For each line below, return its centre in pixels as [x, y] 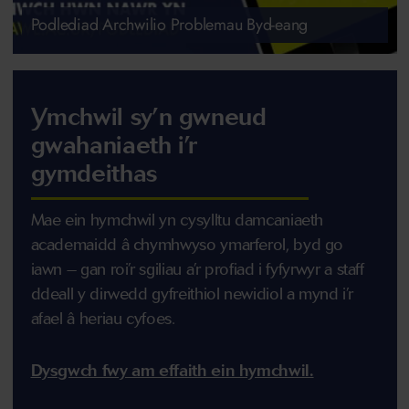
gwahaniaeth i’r [114, 145]
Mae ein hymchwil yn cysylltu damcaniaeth [177, 220]
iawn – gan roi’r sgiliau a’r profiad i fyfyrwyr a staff [197, 269]
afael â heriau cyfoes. [105, 318]
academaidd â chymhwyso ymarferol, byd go [187, 244]
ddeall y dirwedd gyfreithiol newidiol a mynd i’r [192, 294]
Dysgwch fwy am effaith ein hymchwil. [172, 370]
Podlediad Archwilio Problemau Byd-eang [169, 24]
